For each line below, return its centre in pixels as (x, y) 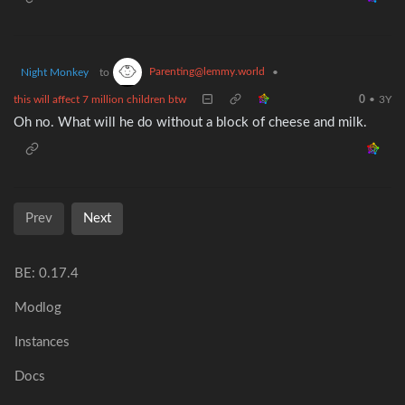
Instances (42, 342)
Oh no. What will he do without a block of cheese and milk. (190, 122)
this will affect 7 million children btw (100, 100)
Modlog (38, 308)
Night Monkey (55, 72)
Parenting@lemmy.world (207, 71)
